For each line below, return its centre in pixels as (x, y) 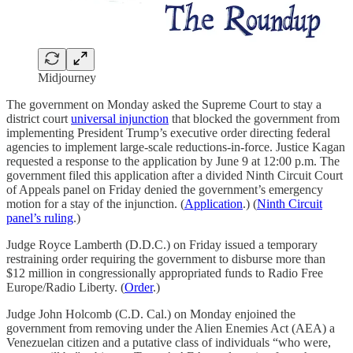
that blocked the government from (254, 119)
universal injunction (120, 119)
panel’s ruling (40, 218)
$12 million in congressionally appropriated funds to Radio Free (165, 273)
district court (39, 119)
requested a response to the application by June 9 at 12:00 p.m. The (173, 162)
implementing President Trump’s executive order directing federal (168, 133)
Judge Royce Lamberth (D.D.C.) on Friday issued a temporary (162, 245)
